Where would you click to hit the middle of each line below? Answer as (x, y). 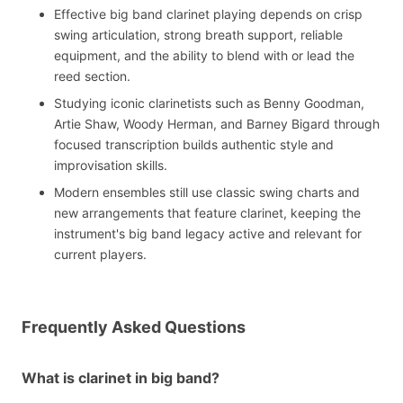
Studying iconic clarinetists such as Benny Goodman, (209, 103)
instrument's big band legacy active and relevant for (208, 234)
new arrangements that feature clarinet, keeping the (207, 213)
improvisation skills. (111, 166)
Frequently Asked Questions (134, 327)
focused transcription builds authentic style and (194, 145)
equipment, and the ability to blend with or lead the (204, 56)
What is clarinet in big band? (121, 378)
